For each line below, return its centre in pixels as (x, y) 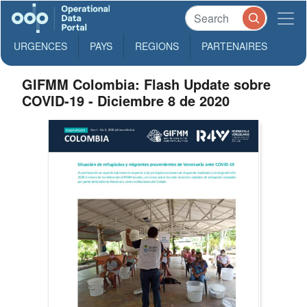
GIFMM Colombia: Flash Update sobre (147, 84)
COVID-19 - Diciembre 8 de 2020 (126, 100)
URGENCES (40, 46)
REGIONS (157, 46)
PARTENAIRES (234, 46)
